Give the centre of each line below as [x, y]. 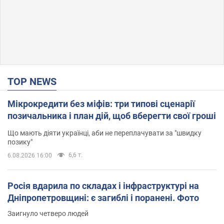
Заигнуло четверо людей [48, 213]
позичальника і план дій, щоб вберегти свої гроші [112, 115]
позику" [20, 142]
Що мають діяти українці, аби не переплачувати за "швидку [104, 133]
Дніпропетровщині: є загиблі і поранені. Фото [103, 197]
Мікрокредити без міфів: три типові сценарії [101, 103]
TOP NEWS [35, 81]
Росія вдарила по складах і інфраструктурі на [103, 185]
